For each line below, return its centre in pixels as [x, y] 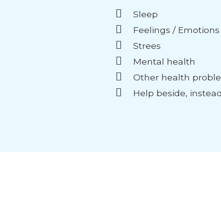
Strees [147, 45]
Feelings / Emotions [176, 30]
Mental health [164, 61]
